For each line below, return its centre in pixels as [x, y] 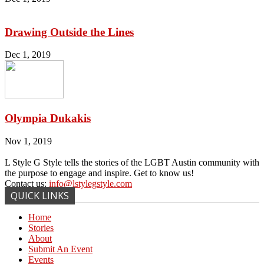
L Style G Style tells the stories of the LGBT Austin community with [132, 162]
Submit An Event [60, 249]
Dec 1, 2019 [28, 55]
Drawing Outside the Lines [69, 32]
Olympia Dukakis [48, 118]
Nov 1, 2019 [28, 141]
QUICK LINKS [40, 195]
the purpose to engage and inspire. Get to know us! [99, 173]
